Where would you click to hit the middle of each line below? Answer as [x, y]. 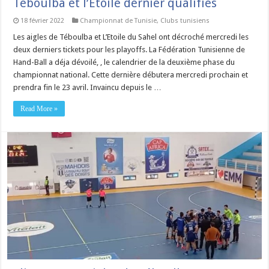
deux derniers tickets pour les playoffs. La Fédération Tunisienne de [129, 49]
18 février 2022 [43, 20]
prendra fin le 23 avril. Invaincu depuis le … [88, 87]
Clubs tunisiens [185, 20]
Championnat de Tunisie [119, 20]
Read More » [39, 108]
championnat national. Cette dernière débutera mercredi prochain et [131, 74]
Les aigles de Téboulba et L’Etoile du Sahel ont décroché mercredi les [131, 37]
